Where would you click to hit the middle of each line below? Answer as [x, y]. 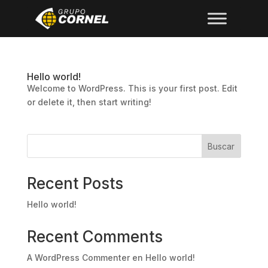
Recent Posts [75, 183]
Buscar [221, 146]
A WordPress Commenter [78, 258]
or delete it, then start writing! [89, 102]
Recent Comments [95, 237]
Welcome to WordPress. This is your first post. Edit [132, 88]
